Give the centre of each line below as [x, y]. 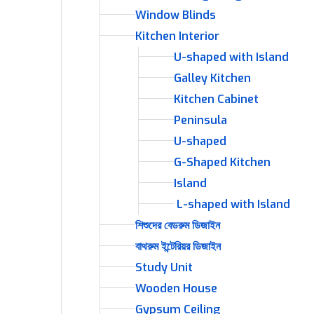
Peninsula [200, 120]
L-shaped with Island [232, 204]
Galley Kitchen [212, 78]
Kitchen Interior [177, 36]
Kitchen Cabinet [216, 99]
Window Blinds [176, 15]
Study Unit [164, 267]
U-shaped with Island [231, 57]
